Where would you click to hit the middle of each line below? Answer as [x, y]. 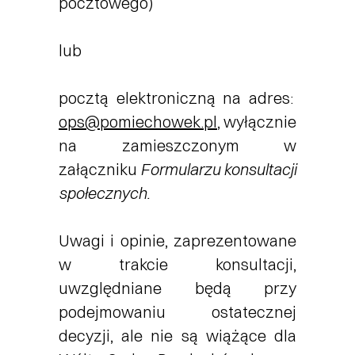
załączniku [99, 169]
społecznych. [104, 193]
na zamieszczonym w [177, 145]
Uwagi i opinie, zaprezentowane [177, 240]
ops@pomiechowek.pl [138, 122]
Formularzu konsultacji [218, 169]
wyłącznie [260, 122]
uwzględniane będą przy [177, 288]
